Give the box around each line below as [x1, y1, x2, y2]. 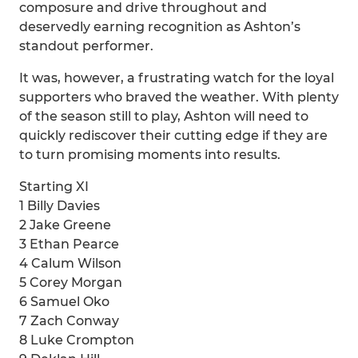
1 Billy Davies [19, 198, 100, 213]
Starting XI [19, 179, 89, 194]
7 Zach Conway [19, 313, 119, 328]
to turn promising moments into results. [19, 147, 280, 162]
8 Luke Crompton [19, 332, 134, 348]
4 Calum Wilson [19, 256, 121, 271]
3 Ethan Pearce [19, 237, 119, 252]
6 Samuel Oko [19, 294, 109, 309]
